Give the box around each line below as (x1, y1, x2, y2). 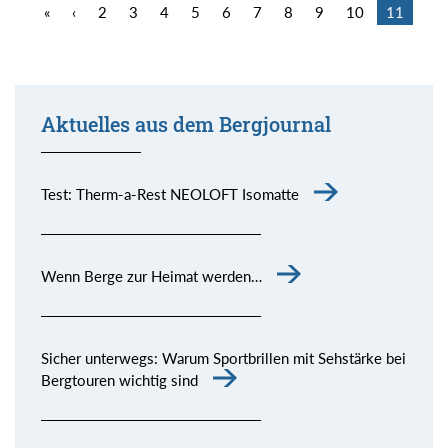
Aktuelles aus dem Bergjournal (40, 112, 331, 138)
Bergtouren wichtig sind (40, 371, 198, 390)
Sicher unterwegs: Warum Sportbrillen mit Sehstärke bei (40, 349, 406, 368)
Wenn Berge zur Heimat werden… (40, 267, 262, 286)
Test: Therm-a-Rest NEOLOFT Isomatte (40, 185, 299, 204)
